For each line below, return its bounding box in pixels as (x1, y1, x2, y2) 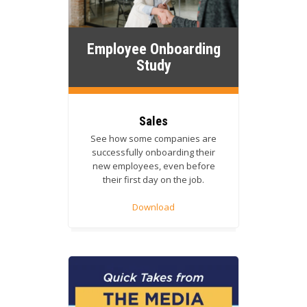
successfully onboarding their (92, 145, 215, 158)
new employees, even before (92, 159, 215, 172)
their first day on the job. (103, 173, 204, 186)
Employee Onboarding (86, 39, 221, 58)
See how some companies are (90, 132, 217, 145)
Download (132, 201, 175, 214)
